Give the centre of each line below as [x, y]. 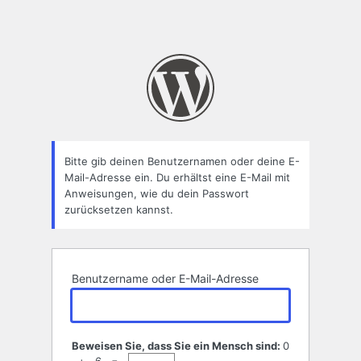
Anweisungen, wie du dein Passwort [157, 193]
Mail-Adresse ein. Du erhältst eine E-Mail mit [177, 177]
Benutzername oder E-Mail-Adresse [165, 279]
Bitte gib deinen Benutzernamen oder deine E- [182, 161]
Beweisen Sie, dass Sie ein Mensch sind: [177, 346]
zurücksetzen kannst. [119, 209]
